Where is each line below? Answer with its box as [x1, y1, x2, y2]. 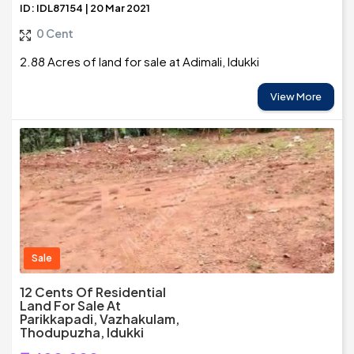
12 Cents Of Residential [20, 284, 166, 301]
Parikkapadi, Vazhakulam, [20, 311, 179, 328]
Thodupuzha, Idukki [20, 324, 144, 341]
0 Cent [36, 26, 73, 41]
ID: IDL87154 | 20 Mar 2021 [20, 2, 150, 15]
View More [270, 90, 322, 104]
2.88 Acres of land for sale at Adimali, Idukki [20, 54, 259, 70]
